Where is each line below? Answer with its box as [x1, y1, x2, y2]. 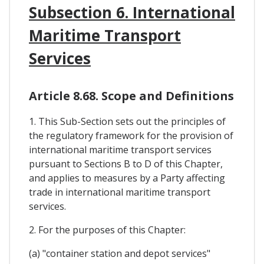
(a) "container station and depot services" [29, 246, 210, 260]
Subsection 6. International [29, 1, 235, 23]
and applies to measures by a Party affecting [29, 171, 225, 184]
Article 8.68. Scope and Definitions [29, 87, 234, 104]
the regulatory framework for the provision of [29, 128, 233, 142]
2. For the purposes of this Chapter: [29, 223, 186, 236]
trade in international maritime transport [29, 185, 210, 199]
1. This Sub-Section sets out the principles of [29, 114, 226, 128]
